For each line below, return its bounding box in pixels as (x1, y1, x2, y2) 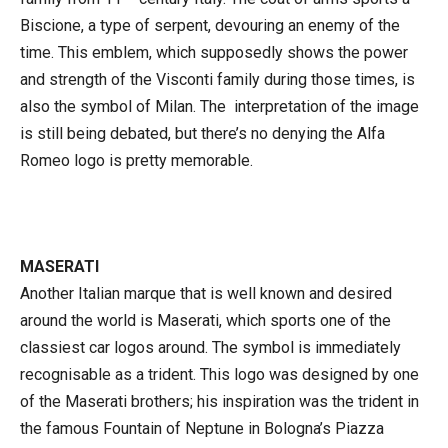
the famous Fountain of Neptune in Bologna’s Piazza (20, 418, 384, 438)
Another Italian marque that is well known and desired (20, 283, 392, 303)
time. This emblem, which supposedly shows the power (20, 42, 408, 62)
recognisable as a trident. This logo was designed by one (20, 364, 419, 384)
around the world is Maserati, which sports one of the (20, 310, 391, 330)
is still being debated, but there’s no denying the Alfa (20, 123, 385, 143)
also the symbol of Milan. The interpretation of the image (20, 96, 419, 116)
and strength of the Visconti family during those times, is (20, 69, 415, 89)
